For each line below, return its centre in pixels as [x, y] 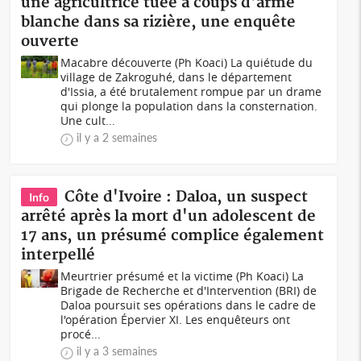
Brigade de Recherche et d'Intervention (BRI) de [189, 290]
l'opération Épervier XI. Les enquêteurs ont [176, 320]
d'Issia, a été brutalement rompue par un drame [191, 91]
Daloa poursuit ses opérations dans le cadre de [189, 305]
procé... [81, 334]
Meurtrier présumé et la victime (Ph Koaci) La [183, 276]
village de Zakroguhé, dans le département [176, 77]
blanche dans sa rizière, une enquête [159, 22]
